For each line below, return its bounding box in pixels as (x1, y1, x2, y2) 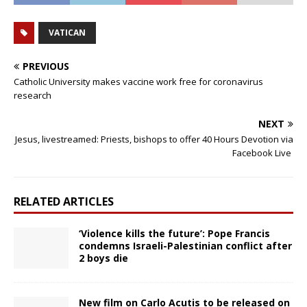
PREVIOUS (23, 60, 69, 73)
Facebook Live (232, 147, 293, 160)
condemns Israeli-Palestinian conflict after (79, 239, 292, 253)
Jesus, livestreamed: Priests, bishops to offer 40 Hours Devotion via (15, 133, 293, 146)
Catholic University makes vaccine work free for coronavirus (14, 75, 263, 88)
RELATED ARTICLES (14, 194, 114, 210)
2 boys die (79, 251, 128, 265)
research (14, 89, 51, 102)
